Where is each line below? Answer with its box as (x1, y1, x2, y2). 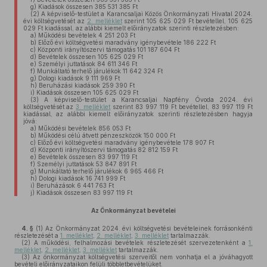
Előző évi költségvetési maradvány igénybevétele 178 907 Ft (35, 139, 214, 146)
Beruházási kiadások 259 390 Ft (36, 82, 135, 89)
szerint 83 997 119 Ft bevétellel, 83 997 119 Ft (110, 103, 253, 110)
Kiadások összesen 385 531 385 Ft (36, 3, 138, 10)
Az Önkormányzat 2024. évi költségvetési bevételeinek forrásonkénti (42, 225, 253, 232)
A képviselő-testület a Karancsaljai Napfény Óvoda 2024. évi (38, 96, 253, 103)
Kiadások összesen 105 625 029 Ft (34, 89, 138, 96)
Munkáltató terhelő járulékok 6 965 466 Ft (36, 167, 163, 175)
